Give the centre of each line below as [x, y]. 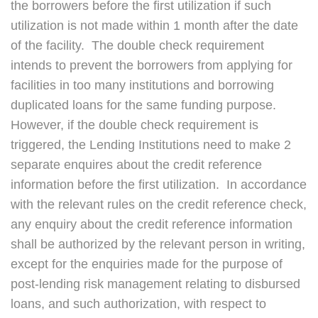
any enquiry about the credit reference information [152, 225]
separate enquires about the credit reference [136, 165]
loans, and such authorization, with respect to [138, 304]
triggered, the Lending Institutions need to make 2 [151, 145]
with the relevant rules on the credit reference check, [159, 205]
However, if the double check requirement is [135, 125]
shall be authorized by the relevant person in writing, [158, 245]
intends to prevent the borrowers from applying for [152, 66]
